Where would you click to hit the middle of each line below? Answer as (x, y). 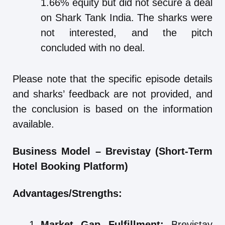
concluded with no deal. (93, 48)
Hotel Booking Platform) (70, 166)
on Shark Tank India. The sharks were (127, 18)
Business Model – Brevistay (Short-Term (113, 151)
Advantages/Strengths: (67, 194)
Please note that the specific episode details (113, 79)
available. (33, 124)
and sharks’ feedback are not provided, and (113, 94)
